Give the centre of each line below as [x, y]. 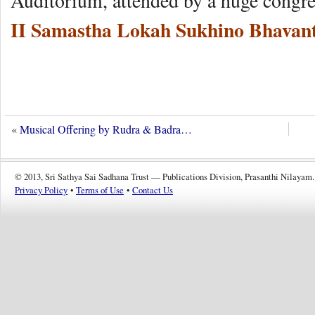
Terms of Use [100, 190]
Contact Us [153, 190]
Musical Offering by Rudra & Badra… [106, 129]
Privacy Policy [41, 190]
